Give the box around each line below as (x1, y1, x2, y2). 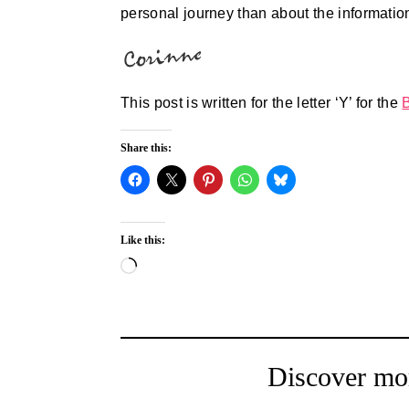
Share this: (121, 142, 172, 154)
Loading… (136, 259, 204, 275)
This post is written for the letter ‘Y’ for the (121, 95, 403, 110)
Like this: (121, 234, 165, 246)
